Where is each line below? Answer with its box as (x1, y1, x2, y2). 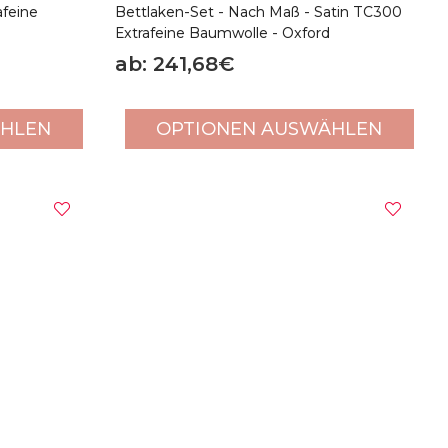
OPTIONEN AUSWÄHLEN (156, 117, 383, 140)
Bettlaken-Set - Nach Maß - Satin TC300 (114, 2, 402, 21)
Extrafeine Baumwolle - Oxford (114, 23, 330, 42)
